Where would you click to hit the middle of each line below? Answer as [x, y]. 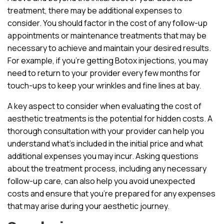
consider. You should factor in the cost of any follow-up [107, 23]
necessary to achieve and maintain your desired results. [109, 48]
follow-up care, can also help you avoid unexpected [101, 181]
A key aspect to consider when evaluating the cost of [104, 106]
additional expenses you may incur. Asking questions [103, 156]
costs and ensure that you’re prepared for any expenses [111, 193]
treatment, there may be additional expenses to [95, 10]
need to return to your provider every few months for [104, 73]
